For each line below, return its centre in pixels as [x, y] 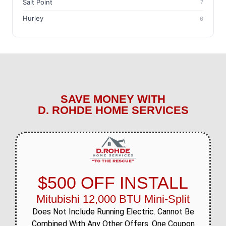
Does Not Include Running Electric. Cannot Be [113, 211]
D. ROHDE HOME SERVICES [113, 110]
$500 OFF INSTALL [113, 182]
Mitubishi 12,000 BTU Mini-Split [113, 199]
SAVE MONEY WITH [113, 99]
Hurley [33, 18]
